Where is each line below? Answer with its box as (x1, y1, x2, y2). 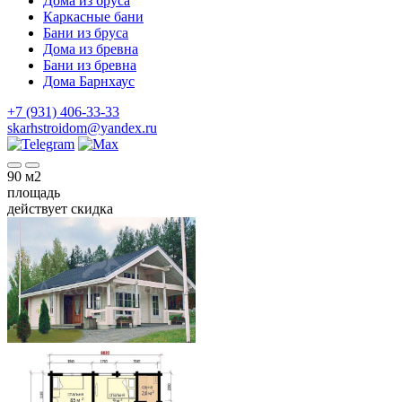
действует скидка (7, 201, 113, 216)
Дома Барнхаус (43, 74, 135, 89)
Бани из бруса (43, 25, 128, 40)
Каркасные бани (43, 9, 144, 24)
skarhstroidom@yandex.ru (7, 120, 157, 135)
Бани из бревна (43, 57, 136, 73)
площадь (7, 185, 60, 200)
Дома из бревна (43, 41, 138, 57)
